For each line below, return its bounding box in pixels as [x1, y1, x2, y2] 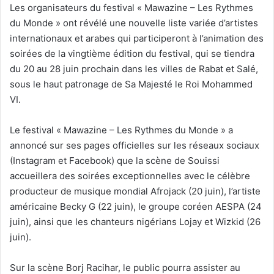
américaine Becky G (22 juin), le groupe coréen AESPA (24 [10, 200, 262, 212]
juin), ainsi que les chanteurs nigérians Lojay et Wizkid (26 [10, 215, 261, 228]
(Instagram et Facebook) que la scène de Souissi [10, 154, 220, 166]
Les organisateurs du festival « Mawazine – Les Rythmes [10, 1, 253, 13]
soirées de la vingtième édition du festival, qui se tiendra [10, 47, 254, 59]
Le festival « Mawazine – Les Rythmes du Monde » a [10, 124, 233, 136]
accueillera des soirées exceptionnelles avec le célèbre [10, 169, 250, 182]
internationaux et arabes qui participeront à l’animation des [10, 32, 264, 44]
